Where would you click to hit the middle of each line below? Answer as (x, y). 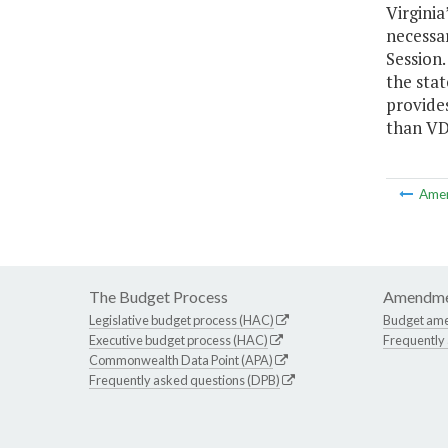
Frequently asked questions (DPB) (184, 380)
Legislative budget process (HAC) (181, 320)
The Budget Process (158, 297)
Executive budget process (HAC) (178, 340)
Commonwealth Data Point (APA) (181, 360)
